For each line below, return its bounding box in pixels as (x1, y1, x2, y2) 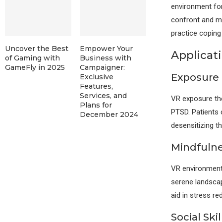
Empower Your (79, 44, 133, 53)
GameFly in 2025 (5, 62, 65, 72)
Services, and (79, 91, 127, 100)
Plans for (79, 100, 112, 110)
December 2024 (79, 110, 138, 119)
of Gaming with (5, 53, 60, 62)
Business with (79, 53, 131, 62)
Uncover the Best (5, 44, 68, 53)
